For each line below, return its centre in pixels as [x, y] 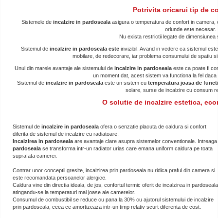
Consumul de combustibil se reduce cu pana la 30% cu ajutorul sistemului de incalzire [113, 199]
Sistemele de [37, 22]
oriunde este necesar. [191, 29]
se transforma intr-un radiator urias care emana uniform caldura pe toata [127, 148]
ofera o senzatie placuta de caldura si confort [153, 126]
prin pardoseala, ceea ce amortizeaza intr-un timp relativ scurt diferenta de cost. [107, 207]
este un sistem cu [126, 82]
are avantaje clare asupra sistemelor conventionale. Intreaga [146, 141]
